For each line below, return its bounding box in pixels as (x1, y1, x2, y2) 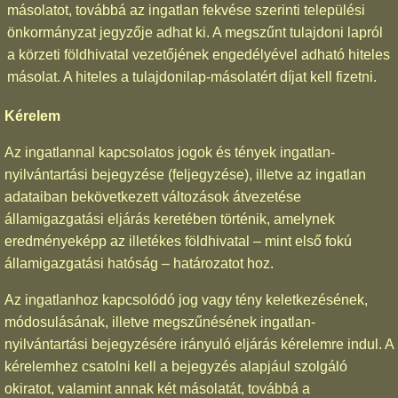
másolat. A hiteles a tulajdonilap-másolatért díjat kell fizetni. (7, 68, 377, 84)
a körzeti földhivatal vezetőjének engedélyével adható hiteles (7, 46, 390, 62)
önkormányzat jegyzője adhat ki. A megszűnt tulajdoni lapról (7, 24, 383, 40)
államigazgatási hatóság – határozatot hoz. (4, 255, 274, 271)
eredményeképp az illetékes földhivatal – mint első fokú (4, 233, 352, 249)
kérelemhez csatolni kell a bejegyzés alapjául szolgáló (4, 358, 347, 374)
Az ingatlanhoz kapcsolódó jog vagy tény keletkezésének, (4, 291, 368, 307)
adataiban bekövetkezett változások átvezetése (4, 188, 301, 204)
